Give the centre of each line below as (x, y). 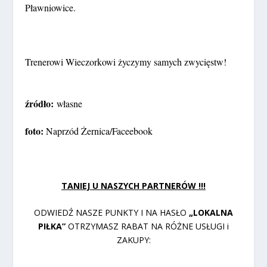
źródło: (41, 103)
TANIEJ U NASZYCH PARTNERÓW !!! (133, 186)
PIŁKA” (53, 226)
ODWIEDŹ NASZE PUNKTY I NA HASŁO (111, 213)
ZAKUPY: (133, 240)
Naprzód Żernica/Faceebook (100, 131)
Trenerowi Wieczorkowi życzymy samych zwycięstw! (126, 62)
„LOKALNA (211, 213)
